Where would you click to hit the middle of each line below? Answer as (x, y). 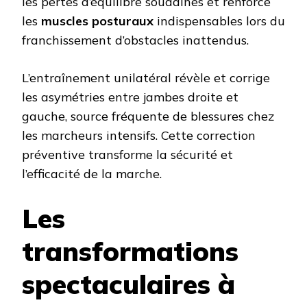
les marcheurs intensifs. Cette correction (139, 136)
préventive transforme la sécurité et (127, 155)
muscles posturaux (97, 21)
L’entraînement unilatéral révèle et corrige (146, 78)
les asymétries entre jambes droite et (130, 97)
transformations (130, 251)
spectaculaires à (128, 284)
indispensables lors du (219, 21)
